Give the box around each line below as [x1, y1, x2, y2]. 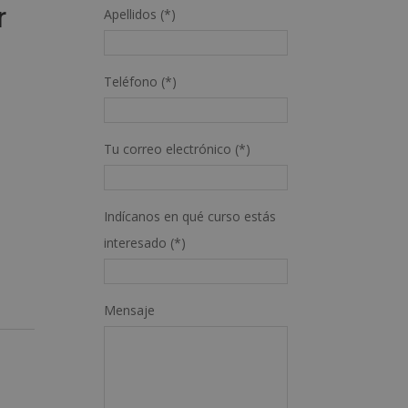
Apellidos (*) [104, 5, 177, 23]
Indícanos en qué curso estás [104, 208, 277, 225]
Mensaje [104, 301, 156, 319]
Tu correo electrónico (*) [104, 140, 251, 158]
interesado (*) [104, 234, 187, 251]
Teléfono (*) [104, 73, 178, 90]
